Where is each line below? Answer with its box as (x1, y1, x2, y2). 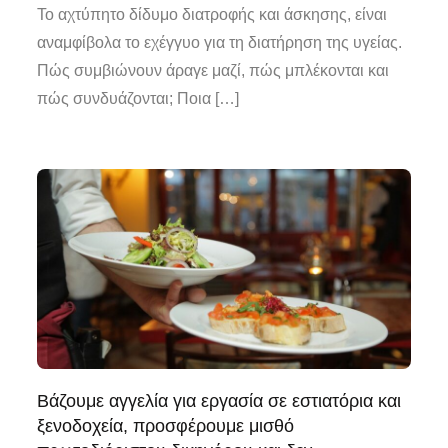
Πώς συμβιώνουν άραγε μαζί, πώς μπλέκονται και (37, 61, 390, 79)
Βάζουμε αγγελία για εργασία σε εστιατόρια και (37, 390, 402, 411)
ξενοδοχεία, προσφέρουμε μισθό (37, 415, 295, 436)
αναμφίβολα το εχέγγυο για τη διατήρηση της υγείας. (37, 33, 403, 51)
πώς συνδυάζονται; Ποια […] (37, 89, 240, 107)
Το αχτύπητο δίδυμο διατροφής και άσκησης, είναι (37, 5, 388, 23)
